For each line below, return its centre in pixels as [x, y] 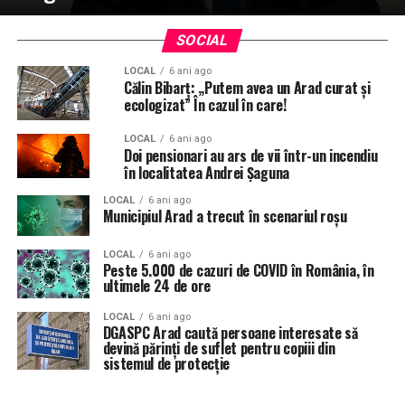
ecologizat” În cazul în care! [205, 105]
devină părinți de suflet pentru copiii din [219, 348]
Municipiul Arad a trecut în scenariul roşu [225, 216]
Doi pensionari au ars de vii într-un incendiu [250, 155]
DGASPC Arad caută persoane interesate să [230, 332]
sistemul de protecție [166, 363]
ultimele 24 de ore [156, 286]
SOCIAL [203, 40]
